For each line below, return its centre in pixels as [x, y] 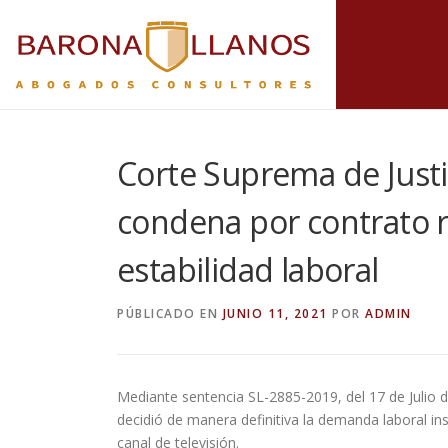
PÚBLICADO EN [170, 313]
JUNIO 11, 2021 [275, 313]
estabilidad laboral [248, 269]
